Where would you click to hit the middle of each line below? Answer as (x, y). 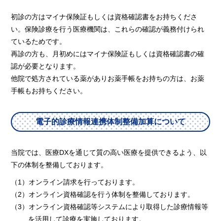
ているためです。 (39, 41)
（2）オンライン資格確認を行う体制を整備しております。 (103, 194)
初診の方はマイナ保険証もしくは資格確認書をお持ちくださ (104, 17)
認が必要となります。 (46, 66)
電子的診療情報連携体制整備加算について (110, 121)
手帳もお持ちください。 (49, 91)
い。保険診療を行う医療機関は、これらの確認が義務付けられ (108, 29)
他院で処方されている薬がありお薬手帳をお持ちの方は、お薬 (108, 78)
